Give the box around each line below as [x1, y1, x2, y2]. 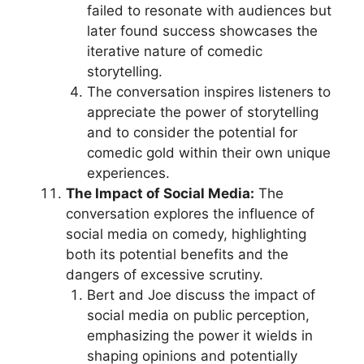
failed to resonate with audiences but [86, 2, 331, 19]
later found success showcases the [86, 23, 318, 39]
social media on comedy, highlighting [66, 226, 306, 242]
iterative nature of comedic [86, 43, 262, 59]
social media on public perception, [86, 307, 310, 323]
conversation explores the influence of [66, 206, 314, 222]
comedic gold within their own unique [86, 145, 331, 161]
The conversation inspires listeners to [86, 84, 331, 100]
